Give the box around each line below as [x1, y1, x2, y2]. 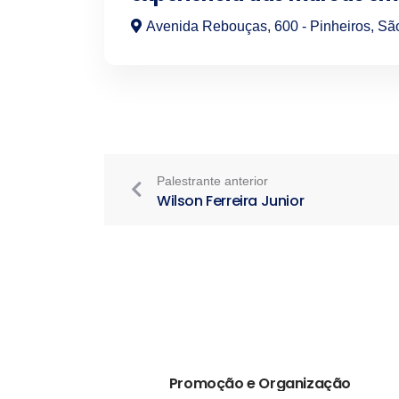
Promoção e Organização [168, 373, 352, 394]
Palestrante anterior [157, 174, 268, 188]
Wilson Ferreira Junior [157, 191, 305, 211]
